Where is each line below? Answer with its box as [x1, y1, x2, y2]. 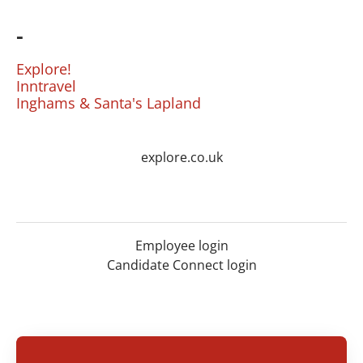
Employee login [135, 237, 228, 254]
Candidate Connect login [106, 256, 257, 274]
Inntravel [16, 76, 76, 96]
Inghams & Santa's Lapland [16, 93, 201, 113]
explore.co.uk [140, 148, 223, 166]
